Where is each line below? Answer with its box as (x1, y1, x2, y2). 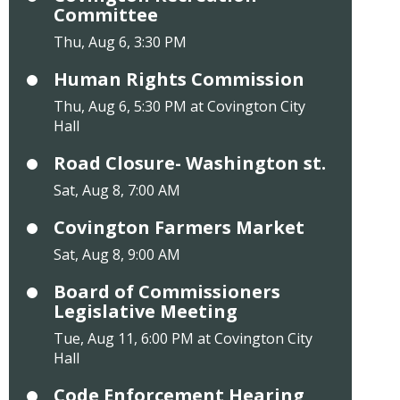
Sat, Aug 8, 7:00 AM (53, 180, 180, 201)
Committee (53, 3, 158, 28)
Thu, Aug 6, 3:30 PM (53, 32, 187, 53)
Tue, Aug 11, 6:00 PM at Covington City (53, 329, 312, 349)
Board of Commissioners (53, 279, 280, 304)
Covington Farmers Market (53, 215, 304, 240)
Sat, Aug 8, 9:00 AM (53, 245, 180, 265)
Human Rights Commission (53, 67, 304, 92)
